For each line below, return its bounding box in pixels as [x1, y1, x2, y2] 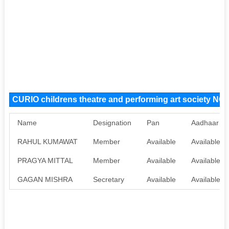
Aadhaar [191, 118, 219, 127]
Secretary [93, 175, 124, 184]
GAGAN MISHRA [17, 175, 73, 184]
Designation [93, 118, 131, 127]
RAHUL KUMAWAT [17, 137, 78, 146]
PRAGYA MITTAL [17, 156, 73, 165]
